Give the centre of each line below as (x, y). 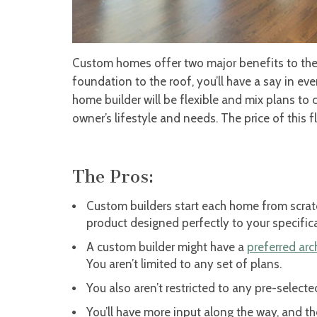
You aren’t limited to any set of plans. (184, 264)
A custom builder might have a (167, 247)
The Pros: (113, 177)
